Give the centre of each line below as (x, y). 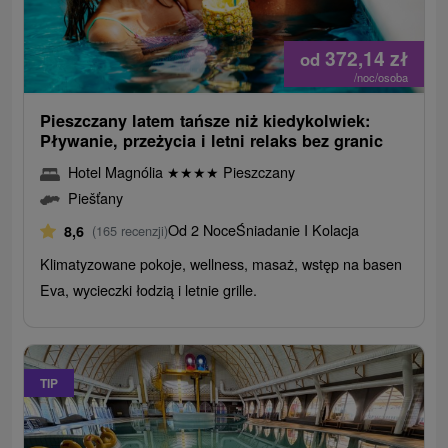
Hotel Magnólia (118, 172)
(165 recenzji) (130, 231)
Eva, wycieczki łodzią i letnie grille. (149, 290)
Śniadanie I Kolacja (298, 230)
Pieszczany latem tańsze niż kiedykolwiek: (205, 121)
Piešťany (96, 198)
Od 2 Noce (202, 230)
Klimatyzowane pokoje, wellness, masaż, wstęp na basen (221, 264)
